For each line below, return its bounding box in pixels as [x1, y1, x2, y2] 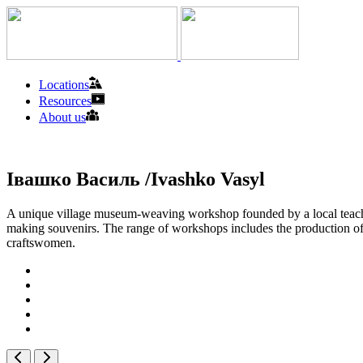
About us [39, 110, 86, 124]
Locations [39, 78, 89, 92]
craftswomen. [6, 235, 75, 250]
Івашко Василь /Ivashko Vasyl [6, 168, 265, 190]
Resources [39, 94, 92, 108]
